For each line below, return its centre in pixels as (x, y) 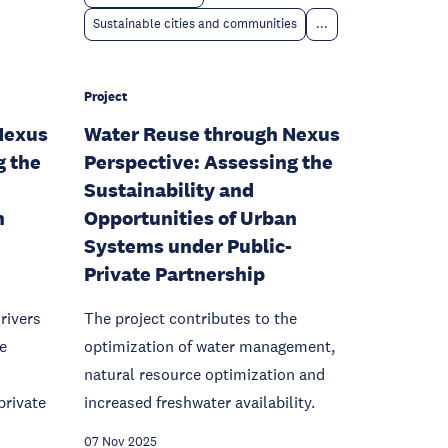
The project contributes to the (190, 318)
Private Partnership (174, 274)
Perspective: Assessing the (208, 162)
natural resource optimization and (204, 374)
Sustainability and (169, 190)
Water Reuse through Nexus (212, 134)
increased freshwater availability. (199, 402)
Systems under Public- (188, 246)
